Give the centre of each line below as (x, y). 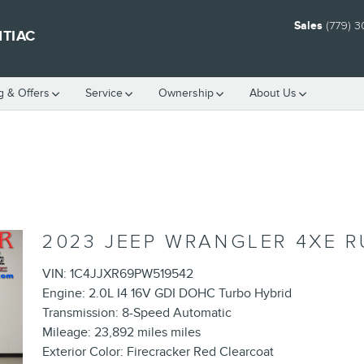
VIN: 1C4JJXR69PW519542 (118, 274)
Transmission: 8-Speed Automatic (137, 313)
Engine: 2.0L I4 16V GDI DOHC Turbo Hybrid (167, 293)
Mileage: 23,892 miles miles (122, 332)
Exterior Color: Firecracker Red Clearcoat (158, 352)
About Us (273, 93)
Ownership (186, 93)
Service (104, 93)
